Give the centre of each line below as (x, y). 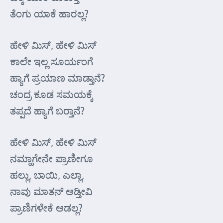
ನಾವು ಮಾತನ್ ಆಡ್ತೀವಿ (51, 191)
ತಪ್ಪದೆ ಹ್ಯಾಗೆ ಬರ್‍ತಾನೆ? (47, 111)
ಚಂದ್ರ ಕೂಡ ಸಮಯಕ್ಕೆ (52, 94)
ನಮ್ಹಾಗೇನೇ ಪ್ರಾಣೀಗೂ (52, 158)
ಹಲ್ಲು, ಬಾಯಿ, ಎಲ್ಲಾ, (47, 175)
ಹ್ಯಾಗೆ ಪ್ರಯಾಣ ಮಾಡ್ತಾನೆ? (57, 78)
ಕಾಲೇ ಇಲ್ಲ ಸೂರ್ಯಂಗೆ (52, 61)
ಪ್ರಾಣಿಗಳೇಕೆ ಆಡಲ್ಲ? (46, 208)
